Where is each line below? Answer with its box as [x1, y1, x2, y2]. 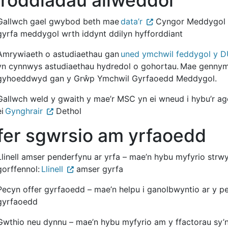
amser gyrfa [74, 163, 123, 174]
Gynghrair [5, 105, 43, 116]
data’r [121, 16, 142, 26]
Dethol [53, 105, 81, 116]
